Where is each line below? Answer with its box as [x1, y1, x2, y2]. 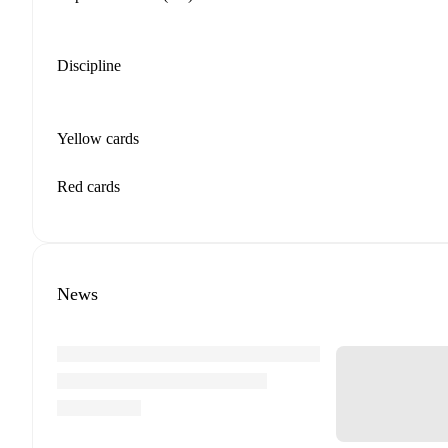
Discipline [57, 57, 121, 74]
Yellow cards [57, 129, 139, 147]
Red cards [57, 177, 120, 195]
